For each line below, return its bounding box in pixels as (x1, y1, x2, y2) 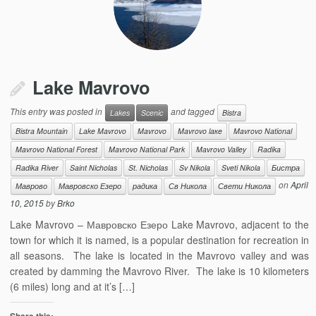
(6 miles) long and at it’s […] (10, 279, 135, 293)
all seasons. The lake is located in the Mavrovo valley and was (10, 248, 309, 262)
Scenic (141, 107, 164, 118)
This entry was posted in (10, 105, 105, 118)
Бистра (272, 162, 300, 173)
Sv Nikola (179, 162, 211, 173)
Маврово (16, 181, 48, 191)
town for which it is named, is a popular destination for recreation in (10, 233, 309, 247)
